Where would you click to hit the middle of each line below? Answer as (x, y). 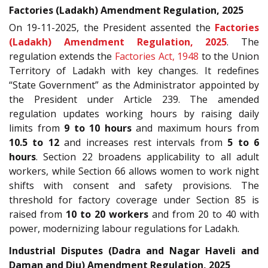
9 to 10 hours (98, 128)
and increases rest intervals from (143, 143)
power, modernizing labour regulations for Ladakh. (124, 229)
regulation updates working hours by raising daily (134, 114)
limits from (37, 128)
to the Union (229, 57)
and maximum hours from (195, 128)
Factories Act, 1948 (157, 57)
